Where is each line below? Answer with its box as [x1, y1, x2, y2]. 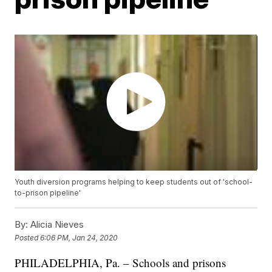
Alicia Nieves [28, 219, 84, 231]
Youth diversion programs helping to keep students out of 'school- [15, 177, 253, 187]
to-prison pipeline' [15, 188, 81, 198]
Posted [15, 233, 41, 242]
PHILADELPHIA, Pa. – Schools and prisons [15, 255, 226, 271]
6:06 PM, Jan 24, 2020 [40, 233, 118, 242]
